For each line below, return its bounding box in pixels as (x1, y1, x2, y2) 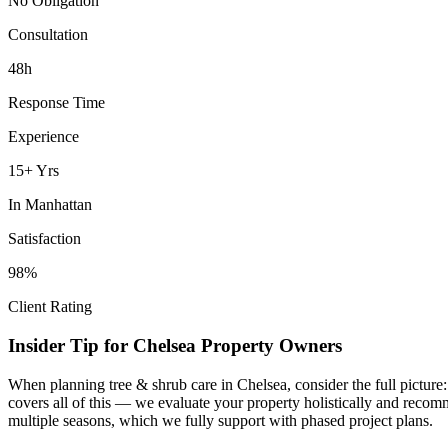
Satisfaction (8, 230, 81, 248)
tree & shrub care (109, 375, 217, 393)
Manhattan (25, 196, 92, 214)
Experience (8, 128, 79, 146)
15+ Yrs (8, 162, 59, 180)
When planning (8, 375, 109, 393)
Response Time (8, 94, 105, 112)
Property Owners (196, 335, 342, 357)
